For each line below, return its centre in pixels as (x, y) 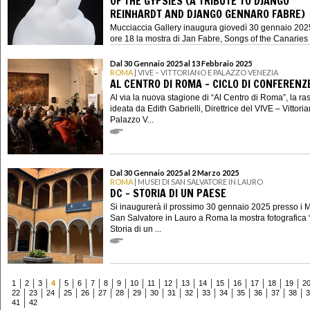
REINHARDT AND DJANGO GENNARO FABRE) (208, 14)
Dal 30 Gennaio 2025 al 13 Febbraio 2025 (181, 63)
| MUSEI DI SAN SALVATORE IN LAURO (198, 181)
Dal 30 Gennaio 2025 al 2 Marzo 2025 (174, 172)
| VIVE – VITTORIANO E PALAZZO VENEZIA (206, 72)
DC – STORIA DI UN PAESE (168, 193)
